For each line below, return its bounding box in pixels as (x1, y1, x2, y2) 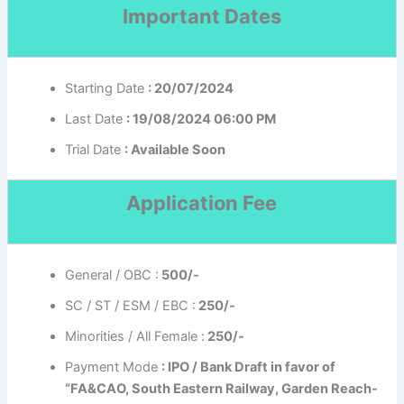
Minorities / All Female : (64, 328, 205, 345)
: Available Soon (124, 141, 225, 158)
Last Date (64, 110, 126, 127)
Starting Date (64, 79, 148, 96)
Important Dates (122, 4, 281, 28)
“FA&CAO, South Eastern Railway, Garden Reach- (64, 381, 378, 398)
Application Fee (126, 191, 278, 216)
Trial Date (64, 141, 124, 158)
